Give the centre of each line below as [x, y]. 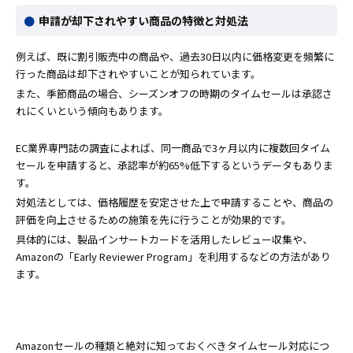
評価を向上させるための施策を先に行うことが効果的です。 [154, 220]
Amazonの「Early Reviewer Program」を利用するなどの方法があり [173, 257]
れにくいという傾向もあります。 [92, 111]
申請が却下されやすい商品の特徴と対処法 [143, 21]
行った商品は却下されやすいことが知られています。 [138, 74]
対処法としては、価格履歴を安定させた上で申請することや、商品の [175, 203]
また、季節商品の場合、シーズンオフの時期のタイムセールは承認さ [174, 94]
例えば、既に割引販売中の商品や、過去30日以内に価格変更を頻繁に [175, 57]
